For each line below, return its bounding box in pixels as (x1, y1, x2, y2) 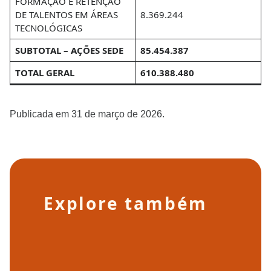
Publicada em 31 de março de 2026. (10, 109, 165, 119)
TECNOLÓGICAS (15, 22, 82, 34)
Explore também (44, 192, 208, 215)
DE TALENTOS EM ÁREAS (15, 8, 118, 21)
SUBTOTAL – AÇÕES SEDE (15, 44, 123, 56)
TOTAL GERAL (15, 67, 74, 79)
